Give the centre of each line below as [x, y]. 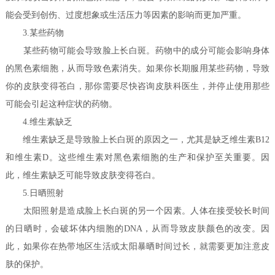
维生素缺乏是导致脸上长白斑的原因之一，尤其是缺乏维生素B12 [137, 140]
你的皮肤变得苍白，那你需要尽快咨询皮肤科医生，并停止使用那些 [137, 87]
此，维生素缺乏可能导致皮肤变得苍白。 [83, 176]
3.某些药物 [35, 33]
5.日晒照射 [35, 193]
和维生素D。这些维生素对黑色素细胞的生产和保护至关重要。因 [137, 158]
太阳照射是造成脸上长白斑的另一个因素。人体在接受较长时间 [137, 211]
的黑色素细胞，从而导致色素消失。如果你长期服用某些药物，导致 [137, 69]
